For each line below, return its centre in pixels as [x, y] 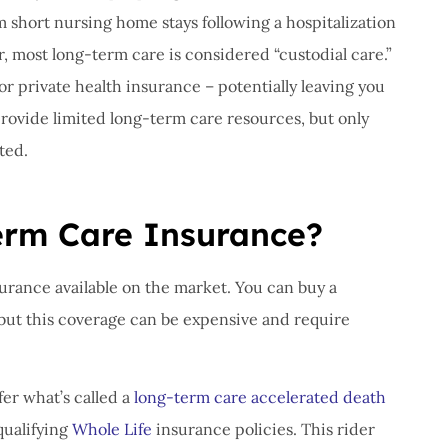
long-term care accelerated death [260, 397]
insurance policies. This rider [263, 429]
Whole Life [112, 429]
